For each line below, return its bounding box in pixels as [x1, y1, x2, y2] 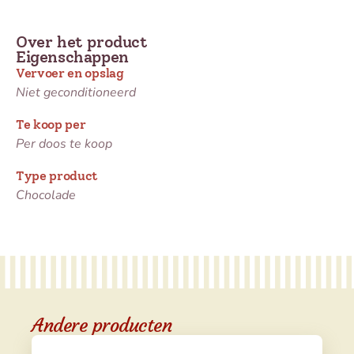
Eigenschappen [16, 47, 129, 66]
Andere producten [32, 313, 172, 337]
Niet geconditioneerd [16, 83, 136, 101]
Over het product [16, 32, 148, 51]
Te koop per [16, 116, 86, 132]
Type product [16, 168, 99, 183]
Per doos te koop [16, 134, 112, 153]
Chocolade [16, 186, 76, 204]
